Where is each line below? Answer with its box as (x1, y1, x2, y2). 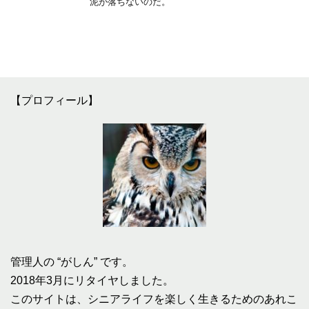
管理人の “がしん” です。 (10, 255, 133, 268)
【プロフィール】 (10, 94, 99, 106)
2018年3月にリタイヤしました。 (10, 274, 174, 286)
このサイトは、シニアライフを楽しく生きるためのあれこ (10, 292, 297, 305)
